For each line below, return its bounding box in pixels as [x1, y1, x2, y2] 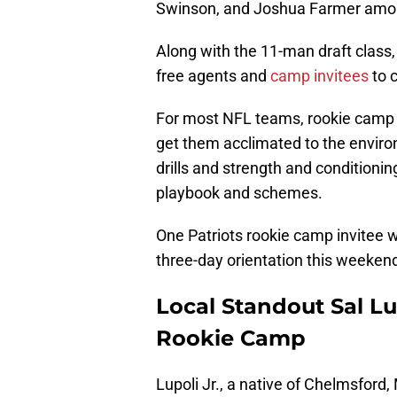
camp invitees [270, 66, 369, 86]
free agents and [156, 66, 270, 86]
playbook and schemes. [156, 183, 323, 203]
